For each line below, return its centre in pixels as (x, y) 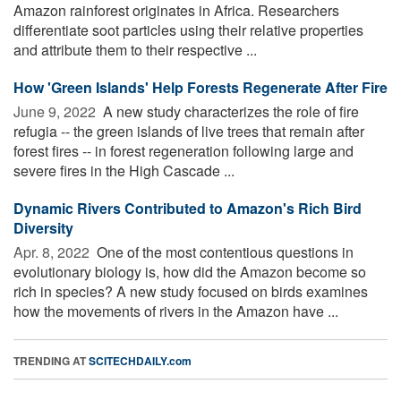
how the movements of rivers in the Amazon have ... (176, 311)
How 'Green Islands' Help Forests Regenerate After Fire (200, 87)
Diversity (43, 227)
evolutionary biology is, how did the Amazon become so (190, 271)
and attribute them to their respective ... (135, 49)
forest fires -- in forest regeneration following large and (183, 150)
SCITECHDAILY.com (140, 360)
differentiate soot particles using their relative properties (188, 30)
